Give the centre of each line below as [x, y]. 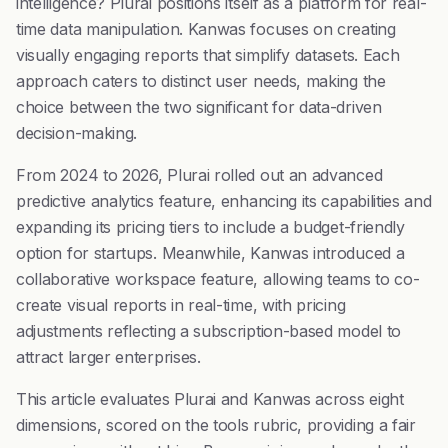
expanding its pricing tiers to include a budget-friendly [210, 227]
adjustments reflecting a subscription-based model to [208, 331]
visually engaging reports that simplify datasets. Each [208, 55]
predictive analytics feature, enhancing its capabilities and [224, 201]
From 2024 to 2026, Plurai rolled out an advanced [199, 175]
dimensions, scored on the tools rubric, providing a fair [216, 425]
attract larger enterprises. [108, 357]
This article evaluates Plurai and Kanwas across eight [210, 399]
